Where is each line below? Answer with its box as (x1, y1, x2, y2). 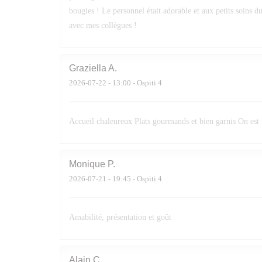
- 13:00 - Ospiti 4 (106, 78, 162, 87)
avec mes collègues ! (69, 21, 137, 30)
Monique (69, 159, 105, 169)
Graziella (69, 63, 106, 73)
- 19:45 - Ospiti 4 (106, 174, 162, 183)
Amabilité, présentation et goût (69, 213, 171, 222)
